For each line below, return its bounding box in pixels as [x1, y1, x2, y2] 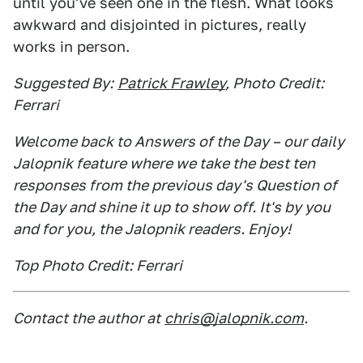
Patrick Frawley [117, 75, 225, 92]
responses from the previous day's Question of [13, 177, 337, 194]
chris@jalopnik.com [164, 310, 304, 327]
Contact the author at [13, 310, 160, 327]
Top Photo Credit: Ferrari [13, 257, 182, 274]
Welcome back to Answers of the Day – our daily [13, 133, 344, 150]
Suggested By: [13, 75, 113, 92]
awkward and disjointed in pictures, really [13, 16, 306, 33]
